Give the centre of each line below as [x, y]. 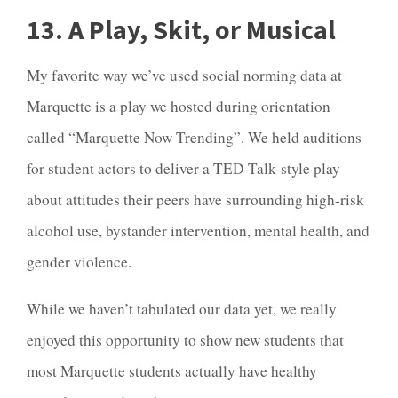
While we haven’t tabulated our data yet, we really [182, 308]
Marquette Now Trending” [158, 138]
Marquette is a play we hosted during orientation [179, 107]
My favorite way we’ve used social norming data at [184, 76]
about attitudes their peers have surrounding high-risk [195, 200]
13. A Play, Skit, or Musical [181, 29]
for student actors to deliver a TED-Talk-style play [183, 169]
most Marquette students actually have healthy [172, 370]
